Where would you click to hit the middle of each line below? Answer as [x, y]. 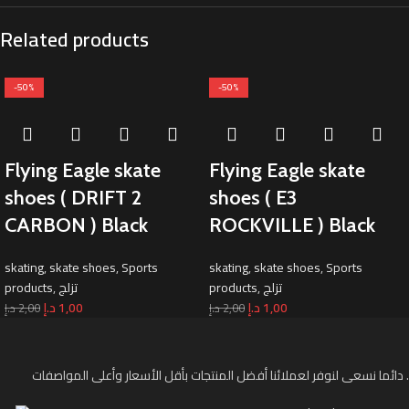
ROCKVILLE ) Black [292, 225]
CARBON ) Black [76, 225]
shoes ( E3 [253, 198]
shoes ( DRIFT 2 [73, 198]
